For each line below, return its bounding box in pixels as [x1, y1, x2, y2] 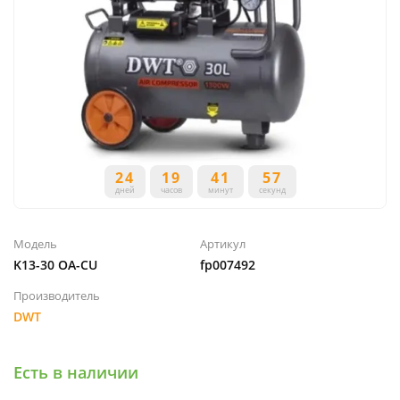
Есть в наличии [13, 362, 138, 384]
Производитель [13, 287, 100, 304]
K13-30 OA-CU [13, 256, 97, 274]
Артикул [200, 236, 246, 253]
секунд [258, 184, 286, 196]
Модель [13, 236, 57, 253]
